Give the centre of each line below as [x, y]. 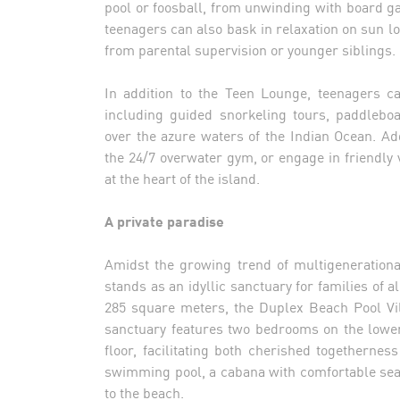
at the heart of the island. [182, 178]
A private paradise [164, 221]
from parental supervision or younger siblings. [250, 50]
